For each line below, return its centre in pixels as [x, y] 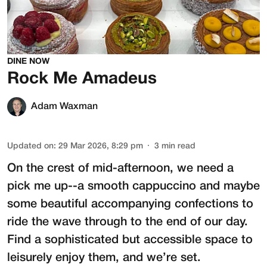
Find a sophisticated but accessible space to [130, 240]
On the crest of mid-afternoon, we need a [120, 169]
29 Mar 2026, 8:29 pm [101, 147]
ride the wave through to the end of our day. [128, 223]
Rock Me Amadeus [82, 80]
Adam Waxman [64, 107]
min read [178, 147]
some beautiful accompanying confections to [130, 205]
